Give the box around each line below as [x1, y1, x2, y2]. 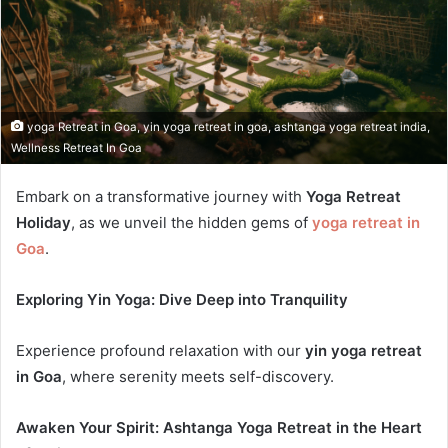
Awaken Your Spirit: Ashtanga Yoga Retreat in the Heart [16, 417, 422, 437]
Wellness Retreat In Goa [11, 140, 142, 155]
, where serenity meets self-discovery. [62, 366, 334, 386]
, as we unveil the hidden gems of [71, 212, 312, 232]
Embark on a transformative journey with [16, 186, 306, 206]
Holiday [16, 212, 71, 232]
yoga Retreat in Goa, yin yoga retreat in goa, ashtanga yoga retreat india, [24, 119, 430, 134]
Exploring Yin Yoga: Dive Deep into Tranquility [16, 289, 348, 309]
